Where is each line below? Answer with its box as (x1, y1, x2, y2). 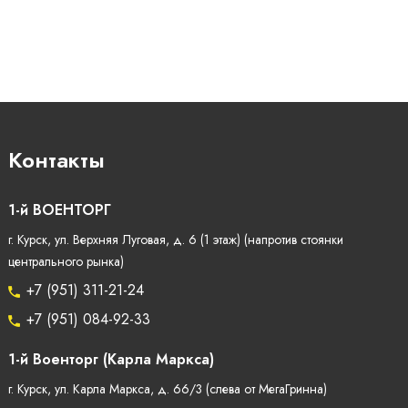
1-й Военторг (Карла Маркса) (7, 350, 214, 371)
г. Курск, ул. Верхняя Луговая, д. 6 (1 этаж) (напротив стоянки (7, 231, 343, 250)
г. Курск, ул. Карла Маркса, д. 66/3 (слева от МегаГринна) (7, 381, 327, 399)
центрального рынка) (7, 253, 124, 271)
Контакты (7, 145, 105, 176)
